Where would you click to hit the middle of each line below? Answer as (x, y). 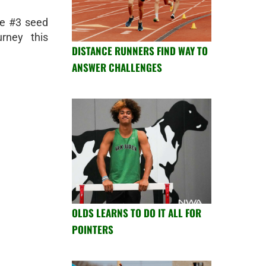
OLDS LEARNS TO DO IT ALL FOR (137, 213)
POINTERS (93, 229)
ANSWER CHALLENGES (117, 68)
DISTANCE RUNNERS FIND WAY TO (140, 51)
